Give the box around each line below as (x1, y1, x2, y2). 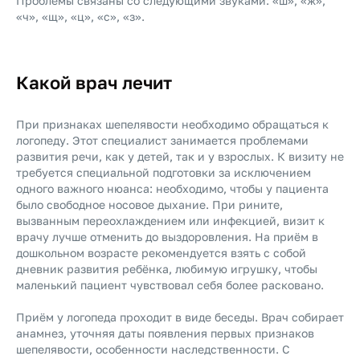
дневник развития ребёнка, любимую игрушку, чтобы (16, 262, 317, 276)
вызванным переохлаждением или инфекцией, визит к (16, 214, 325, 227)
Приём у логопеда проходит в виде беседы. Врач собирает (16, 310, 344, 324)
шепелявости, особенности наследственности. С (16, 342, 290, 356)
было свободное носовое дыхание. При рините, (16, 198, 283, 211)
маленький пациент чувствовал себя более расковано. (16, 278, 324, 292)
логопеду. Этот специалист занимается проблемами (16, 133, 309, 147)
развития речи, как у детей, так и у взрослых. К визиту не (16, 149, 344, 163)
